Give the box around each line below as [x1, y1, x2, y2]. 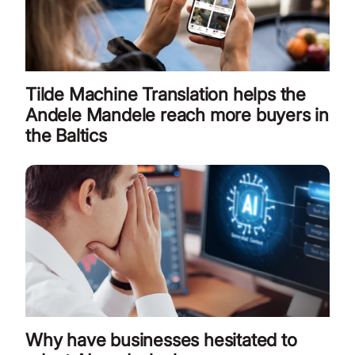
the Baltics [25, 124, 107, 147]
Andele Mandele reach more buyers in [25, 104, 329, 126]
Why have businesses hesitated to [25, 329, 297, 351]
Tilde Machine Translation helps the [25, 83, 306, 105]
